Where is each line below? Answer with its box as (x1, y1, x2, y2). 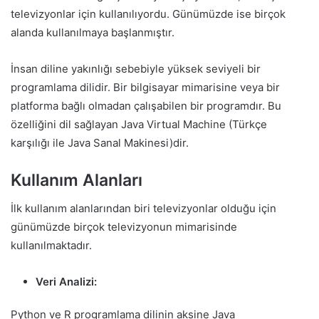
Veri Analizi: (36, 274, 97, 288)
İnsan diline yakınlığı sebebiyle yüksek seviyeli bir (11, 62, 261, 76)
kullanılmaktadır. (11, 238, 92, 252)
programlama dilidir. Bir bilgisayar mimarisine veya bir (11, 80, 280, 95)
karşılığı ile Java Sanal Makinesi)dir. (11, 136, 189, 150)
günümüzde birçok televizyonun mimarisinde (11, 219, 237, 234)
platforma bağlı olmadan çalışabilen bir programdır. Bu (11, 99, 281, 113)
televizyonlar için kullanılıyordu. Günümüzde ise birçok (11, 7, 286, 21)
